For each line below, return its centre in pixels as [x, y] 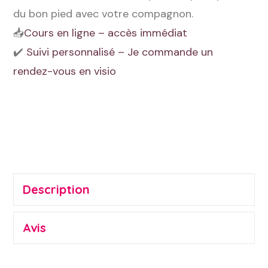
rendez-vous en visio [65, 71]
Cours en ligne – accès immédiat [106, 33]
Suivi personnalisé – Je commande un [120, 52]
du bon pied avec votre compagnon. [103, 14]
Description [57, 189]
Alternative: [42, 111]
